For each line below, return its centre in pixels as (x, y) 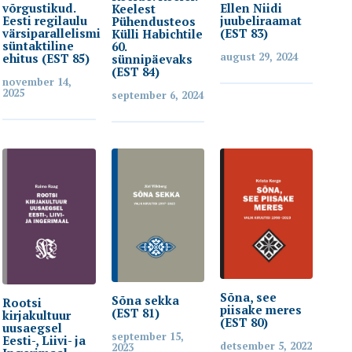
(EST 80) (244, 322)
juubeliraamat (260, 20)
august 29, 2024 (258, 56)
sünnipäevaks (152, 59)
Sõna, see (248, 297)
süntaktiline (38, 45)
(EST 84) (135, 72)
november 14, (37, 81)
